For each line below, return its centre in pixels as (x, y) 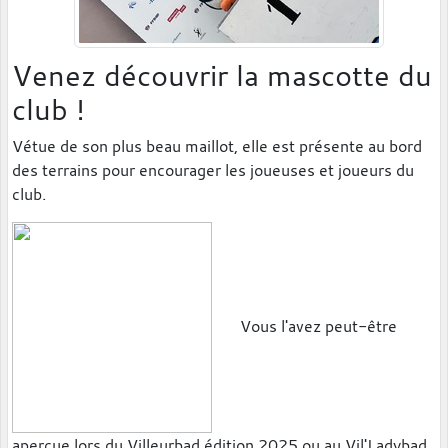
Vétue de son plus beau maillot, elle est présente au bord (217, 146)
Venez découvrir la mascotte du (222, 75)
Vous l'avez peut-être (304, 325)
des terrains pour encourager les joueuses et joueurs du (213, 170)
